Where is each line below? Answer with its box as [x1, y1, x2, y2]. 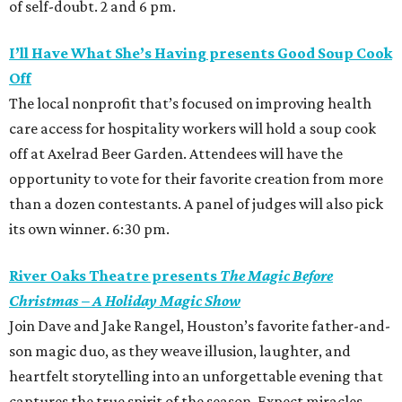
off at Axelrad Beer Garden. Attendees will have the [9, 144, 343, 163]
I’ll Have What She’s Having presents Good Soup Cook [9, 44, 392, 63]
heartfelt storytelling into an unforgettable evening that [9, 367, 383, 386]
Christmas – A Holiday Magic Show [9, 292, 240, 310]
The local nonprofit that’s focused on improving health [9, 94, 371, 113]
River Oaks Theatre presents [9, 267, 220, 285]
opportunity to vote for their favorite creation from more [9, 170, 383, 188]
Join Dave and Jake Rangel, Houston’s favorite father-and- [9, 317, 390, 336]
